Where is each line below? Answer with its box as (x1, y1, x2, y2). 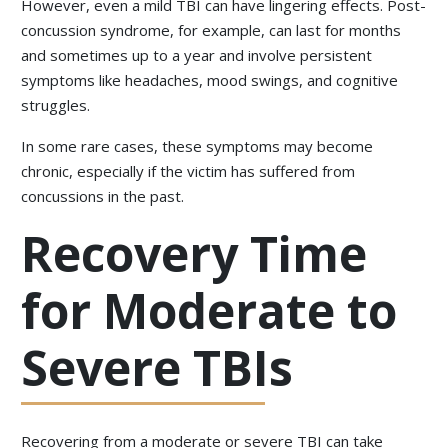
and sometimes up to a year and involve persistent (21, 45, 373, 66)
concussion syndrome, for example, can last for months (21, 20, 402, 41)
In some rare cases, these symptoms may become (21, 136, 374, 157)
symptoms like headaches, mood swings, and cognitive (21, 70, 399, 91)
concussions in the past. (21, 186, 185, 207)
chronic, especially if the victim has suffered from (21, 161, 356, 182)
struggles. (21, 95, 91, 116)
